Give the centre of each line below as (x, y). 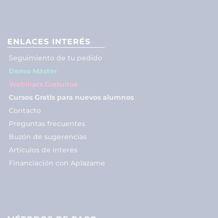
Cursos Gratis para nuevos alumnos (71, 97)
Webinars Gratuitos (43, 84)
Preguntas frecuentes (47, 123)
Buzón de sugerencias (48, 136)
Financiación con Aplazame (57, 163)
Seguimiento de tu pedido (55, 58)
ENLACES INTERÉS (49, 41)
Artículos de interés (43, 150)
